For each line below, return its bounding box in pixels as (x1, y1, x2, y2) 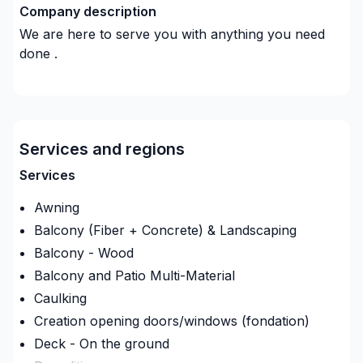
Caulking (34, 290, 87, 306)
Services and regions (19, 139, 185, 159)
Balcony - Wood (34, 245, 134, 261)
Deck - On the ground (34, 335, 169, 352)
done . (19, 45, 58, 62)
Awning (34, 199, 79, 216)
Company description (19, 3, 156, 19)
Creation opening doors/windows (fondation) (34, 313, 310, 329)
